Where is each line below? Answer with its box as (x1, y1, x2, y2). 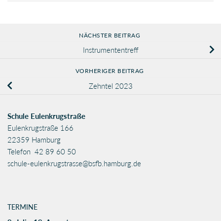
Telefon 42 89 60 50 (7, 147, 76, 156)
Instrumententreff (82, 45, 139, 55)
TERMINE (7, 203, 37, 212)
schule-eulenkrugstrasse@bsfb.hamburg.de (7, 159, 141, 168)
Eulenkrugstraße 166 (7, 123, 74, 133)
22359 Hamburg (7, 135, 61, 145)
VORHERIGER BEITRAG (75, 67, 146, 75)
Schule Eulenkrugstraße (7, 111, 85, 121)
